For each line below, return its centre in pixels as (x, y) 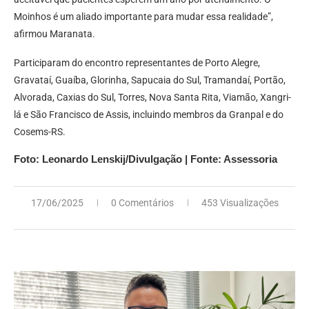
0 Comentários (142, 203)
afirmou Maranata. (54, 34)
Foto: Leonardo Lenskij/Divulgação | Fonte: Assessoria (146, 159)
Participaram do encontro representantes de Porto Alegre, (137, 63)
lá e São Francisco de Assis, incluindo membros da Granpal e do (149, 115)
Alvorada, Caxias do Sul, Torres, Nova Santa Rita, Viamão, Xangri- (152, 98)
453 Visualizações (240, 203)
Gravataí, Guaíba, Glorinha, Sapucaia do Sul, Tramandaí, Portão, (150, 80)
